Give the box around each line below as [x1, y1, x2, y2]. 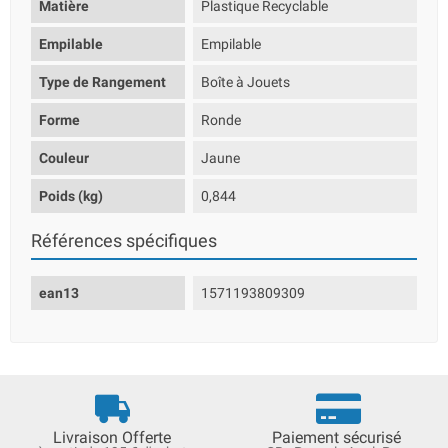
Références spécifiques [31, 231, 217, 251]
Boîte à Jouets [201, 74, 291, 90]
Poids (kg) [39, 188, 103, 204]
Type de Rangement [39, 74, 166, 90]
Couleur [39, 150, 89, 166]
